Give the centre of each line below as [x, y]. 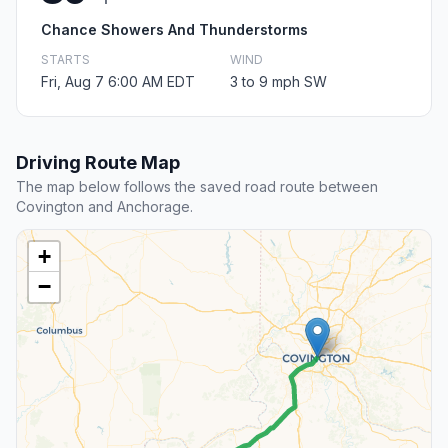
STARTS [65, 60]
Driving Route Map [98, 163]
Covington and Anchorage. [104, 207]
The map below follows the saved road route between [197, 187]
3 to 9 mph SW [278, 82]
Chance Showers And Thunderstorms [174, 30]
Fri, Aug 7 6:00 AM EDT [118, 82]
